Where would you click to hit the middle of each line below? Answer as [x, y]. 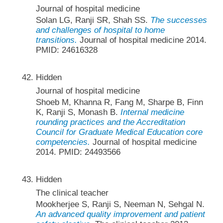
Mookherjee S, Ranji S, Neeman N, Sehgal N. [120, 205]
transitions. [56, 40]
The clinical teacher [72, 193]
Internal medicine [152, 112]
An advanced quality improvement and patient [120, 215]
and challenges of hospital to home [100, 30]
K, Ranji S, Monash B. [78, 112]
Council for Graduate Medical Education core [119, 132]
